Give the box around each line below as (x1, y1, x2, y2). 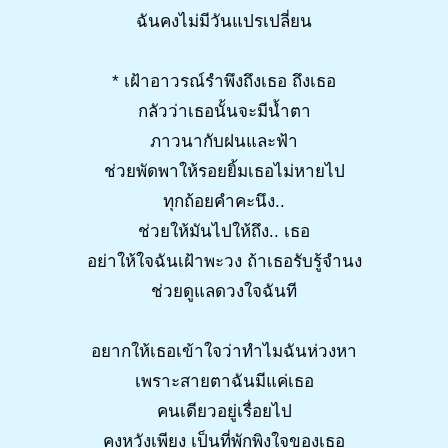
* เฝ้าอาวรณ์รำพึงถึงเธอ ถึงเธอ (112, 71, 336, 91)
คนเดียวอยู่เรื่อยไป (156, 401, 292, 421)
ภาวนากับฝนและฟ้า (150, 131, 298, 151)
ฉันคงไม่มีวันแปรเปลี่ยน (136, 11, 312, 31)
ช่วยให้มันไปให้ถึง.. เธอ (138, 221, 310, 241)
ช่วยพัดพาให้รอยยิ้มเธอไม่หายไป (103, 161, 345, 181)
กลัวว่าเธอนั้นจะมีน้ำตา (137, 101, 311, 121)
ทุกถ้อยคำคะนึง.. (163, 191, 285, 211)
